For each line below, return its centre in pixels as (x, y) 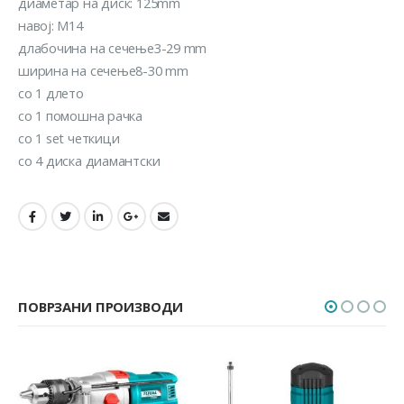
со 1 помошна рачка (80, 116)
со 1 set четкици (69, 138)
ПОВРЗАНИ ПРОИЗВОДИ (101, 306)
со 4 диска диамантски (89, 161)
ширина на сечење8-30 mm (103, 71)
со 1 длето (51, 93)
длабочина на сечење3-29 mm (113, 48)
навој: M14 (50, 26)
